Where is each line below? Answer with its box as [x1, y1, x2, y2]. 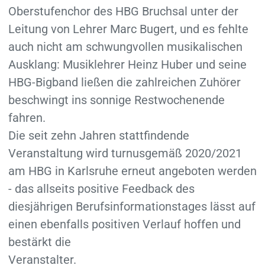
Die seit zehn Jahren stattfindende [8, 128, 189, 143]
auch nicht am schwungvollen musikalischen [8, 39, 243, 54]
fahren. [8, 110, 46, 125]
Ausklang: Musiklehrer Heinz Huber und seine [8, 57, 247, 72]
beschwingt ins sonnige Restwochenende [8, 92, 225, 107]
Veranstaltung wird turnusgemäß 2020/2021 [8, 146, 242, 160]
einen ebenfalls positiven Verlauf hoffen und [8, 216, 241, 231]
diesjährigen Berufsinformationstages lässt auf [8, 199, 256, 214]
